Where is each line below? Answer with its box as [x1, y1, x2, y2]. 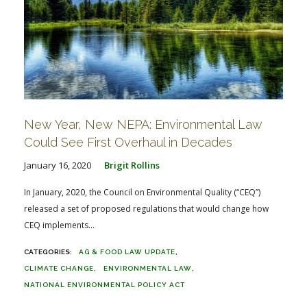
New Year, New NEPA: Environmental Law [24, 116, 262, 132]
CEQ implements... [24, 219, 95, 231]
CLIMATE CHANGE [24, 264, 94, 272]
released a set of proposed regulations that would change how [24, 202, 269, 214]
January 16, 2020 [24, 158, 91, 171]
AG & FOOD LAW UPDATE [79, 247, 175, 256]
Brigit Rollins [104, 158, 160, 171]
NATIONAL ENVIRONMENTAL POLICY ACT [24, 280, 185, 288]
